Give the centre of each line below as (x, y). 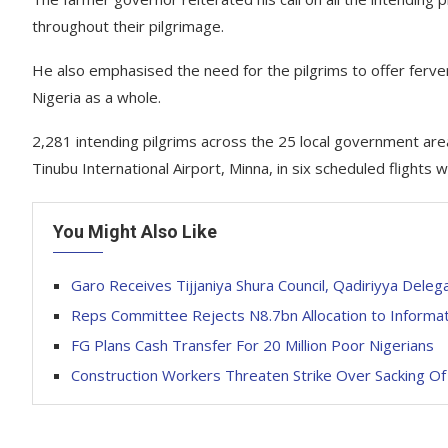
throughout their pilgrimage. (128, 26)
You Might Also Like (135, 231)
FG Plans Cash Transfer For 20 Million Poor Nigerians (252, 345)
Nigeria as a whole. (96, 97)
